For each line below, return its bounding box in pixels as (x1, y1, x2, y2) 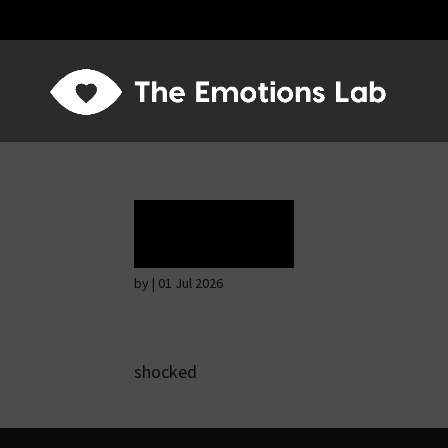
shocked (134, 360, 198, 383)
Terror (161, 210, 268, 258)
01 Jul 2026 (158, 274, 224, 292)
